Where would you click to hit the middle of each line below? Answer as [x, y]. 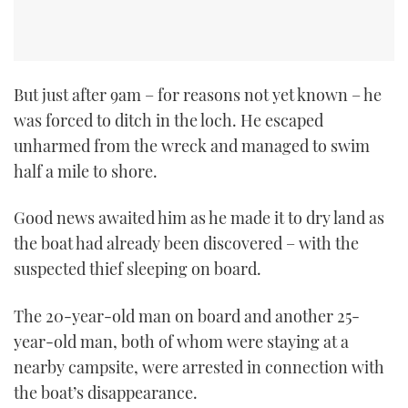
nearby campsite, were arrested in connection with [199, 367]
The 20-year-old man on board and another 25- [187, 316]
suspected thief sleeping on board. [138, 269]
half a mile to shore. [86, 171]
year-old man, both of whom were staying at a [181, 341]
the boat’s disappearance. [106, 392]
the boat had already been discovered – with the [186, 244]
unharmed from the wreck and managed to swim [192, 145]
